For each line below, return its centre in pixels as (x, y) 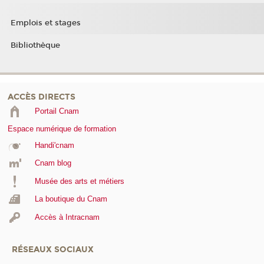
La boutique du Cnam (71, 199)
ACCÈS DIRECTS (42, 97)
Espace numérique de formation (62, 128)
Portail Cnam (57, 111)
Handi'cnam (54, 145)
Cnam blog (53, 163)
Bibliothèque (35, 45)
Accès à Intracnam (67, 217)
